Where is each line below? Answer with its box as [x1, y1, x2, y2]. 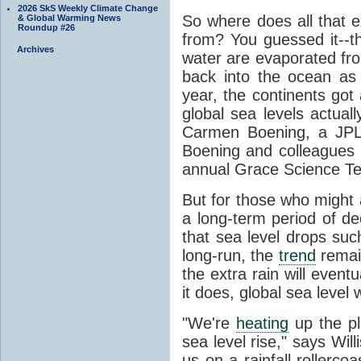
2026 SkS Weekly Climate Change [18, 2, 158, 13]
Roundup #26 [18, 22, 75, 32]
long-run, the [182, 247, 279, 265]
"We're [182, 314, 236, 333]
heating [235, 314, 288, 333]
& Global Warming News [18, 12, 121, 23]
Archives [17, 44, 54, 54]
